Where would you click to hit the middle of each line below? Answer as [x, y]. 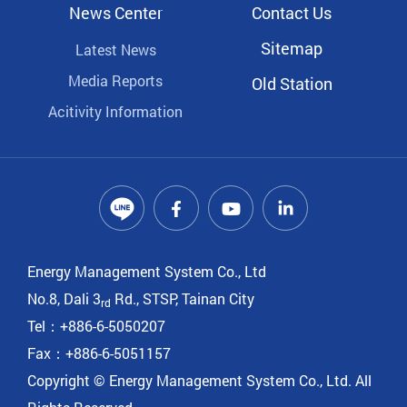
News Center [115, 13]
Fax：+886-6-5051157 [99, 353]
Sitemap [292, 49]
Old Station [292, 84]
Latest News [115, 50]
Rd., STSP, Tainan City [183, 299]
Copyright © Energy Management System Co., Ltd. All [199, 381]
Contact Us [292, 13]
